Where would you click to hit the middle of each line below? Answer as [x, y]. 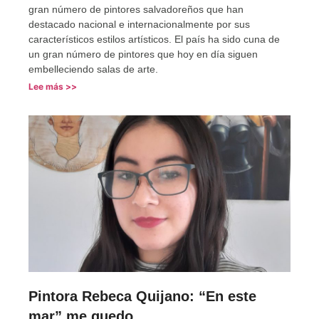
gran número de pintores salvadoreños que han [136, 9]
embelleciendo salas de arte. [93, 69]
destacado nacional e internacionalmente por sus [139, 24]
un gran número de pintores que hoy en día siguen [143, 54]
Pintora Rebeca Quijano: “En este [142, 297]
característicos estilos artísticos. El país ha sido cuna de [154, 39]
